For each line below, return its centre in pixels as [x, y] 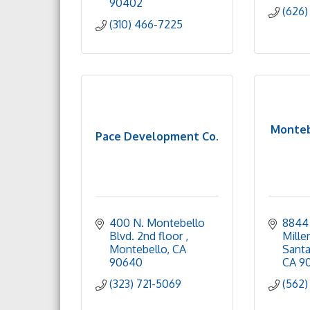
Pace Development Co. [157, 136]
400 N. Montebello [157, 223]
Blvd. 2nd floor [147, 236]
